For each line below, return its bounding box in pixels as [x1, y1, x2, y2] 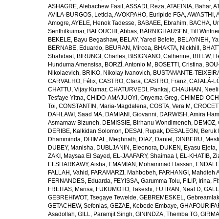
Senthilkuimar [48, 28, 84, 35]
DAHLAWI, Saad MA [48, 111, 102, 118]
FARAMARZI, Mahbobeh [91, 169, 156, 176]
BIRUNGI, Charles [77, 53, 125, 60]
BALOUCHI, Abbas [87, 28, 137, 35]
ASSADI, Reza [126, 3, 164, 10]
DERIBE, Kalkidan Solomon [48, 128, 122, 134]
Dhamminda [48, 136, 81, 143]
